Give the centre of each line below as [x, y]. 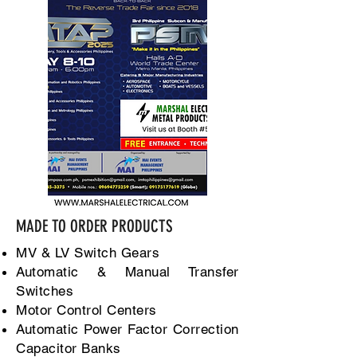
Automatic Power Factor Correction [127, 329]
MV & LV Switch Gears [90, 253]
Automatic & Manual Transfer [127, 272]
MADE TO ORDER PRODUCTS [94, 226]
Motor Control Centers [86, 310]
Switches [47, 291]
